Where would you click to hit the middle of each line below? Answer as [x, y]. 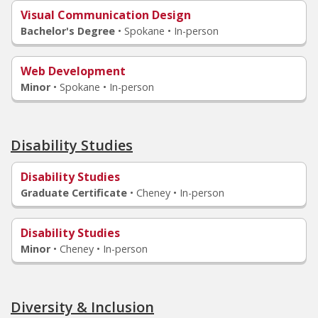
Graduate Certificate [74, 193]
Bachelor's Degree [68, 31]
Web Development [73, 71]
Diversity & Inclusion [82, 307]
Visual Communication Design [106, 15]
